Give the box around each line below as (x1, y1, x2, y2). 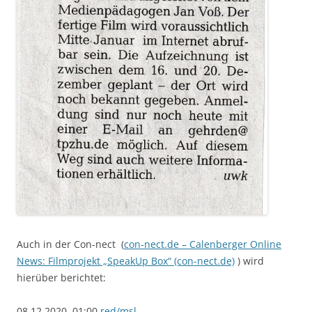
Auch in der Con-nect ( (17, 237, 124, 251)
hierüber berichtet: (17, 270, 106, 284)
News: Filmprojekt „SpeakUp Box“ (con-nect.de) (17, 253, 235, 267)
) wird (235, 253, 264, 267)
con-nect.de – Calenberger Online (124, 237, 281, 251)
